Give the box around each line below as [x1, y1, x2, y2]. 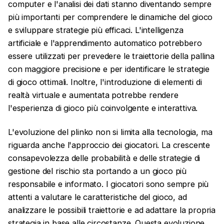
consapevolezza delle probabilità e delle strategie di [8, 153, 200, 163]
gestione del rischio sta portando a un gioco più [8, 166, 187, 176]
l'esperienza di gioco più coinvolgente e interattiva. [8, 102, 198, 113]
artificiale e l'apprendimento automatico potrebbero [8, 37, 202, 48]
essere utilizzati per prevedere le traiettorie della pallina [8, 50, 215, 61]
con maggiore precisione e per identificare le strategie [8, 63, 209, 74]
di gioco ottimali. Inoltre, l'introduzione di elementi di [8, 76, 202, 87]
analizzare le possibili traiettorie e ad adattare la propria [8, 205, 216, 215]
